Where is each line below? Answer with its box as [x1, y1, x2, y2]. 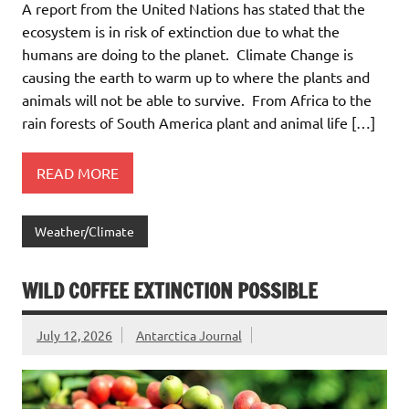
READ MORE [37, 163, 119, 182]
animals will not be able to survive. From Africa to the [22, 90, 372, 110]
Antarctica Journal [135, 326, 242, 343]
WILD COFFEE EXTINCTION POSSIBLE [22, 276, 318, 305]
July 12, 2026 [37, 326, 112, 343]
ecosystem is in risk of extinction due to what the [22, 22, 340, 41]
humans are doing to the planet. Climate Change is [22, 45, 353, 64]
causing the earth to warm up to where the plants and [22, 68, 370, 87]
